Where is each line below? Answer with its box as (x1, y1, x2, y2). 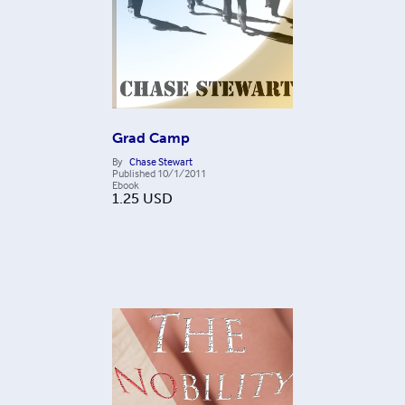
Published (112, 166, 155, 181)
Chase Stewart (129, 155, 193, 169)
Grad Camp (112, 129, 190, 147)
